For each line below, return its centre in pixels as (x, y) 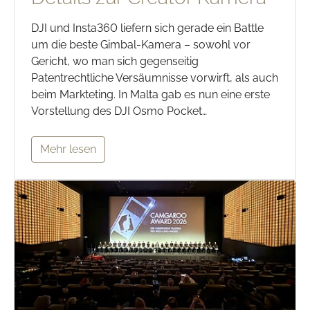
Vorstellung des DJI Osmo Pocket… (119, 111)
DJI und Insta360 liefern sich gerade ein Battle (147, 28)
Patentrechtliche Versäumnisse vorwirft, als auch (155, 78)
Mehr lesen (68, 149)
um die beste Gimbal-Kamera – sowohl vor (141, 45)
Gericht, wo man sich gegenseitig (115, 62)
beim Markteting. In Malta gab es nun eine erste (151, 95)
